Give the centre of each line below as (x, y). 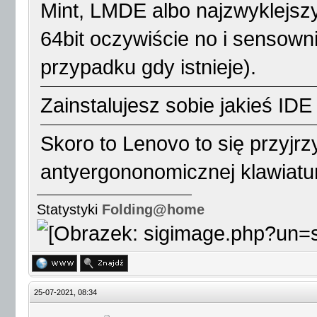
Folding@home (153, 209)
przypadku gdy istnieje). (148, 67)
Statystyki (69, 209)
